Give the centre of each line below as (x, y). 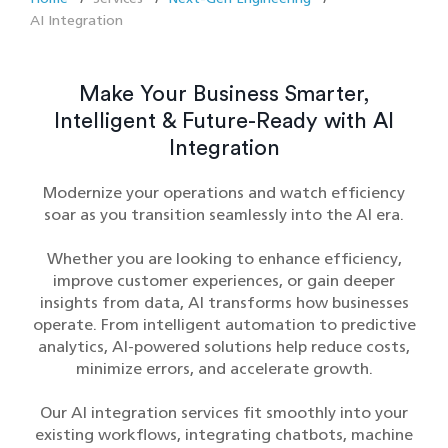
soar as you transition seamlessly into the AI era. (224, 214)
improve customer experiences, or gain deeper (224, 280)
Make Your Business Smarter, (224, 94)
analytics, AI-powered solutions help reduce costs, (224, 346)
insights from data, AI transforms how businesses (224, 302)
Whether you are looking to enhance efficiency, (224, 258)
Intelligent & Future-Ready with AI (224, 121)
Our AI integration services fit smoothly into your (224, 412)
